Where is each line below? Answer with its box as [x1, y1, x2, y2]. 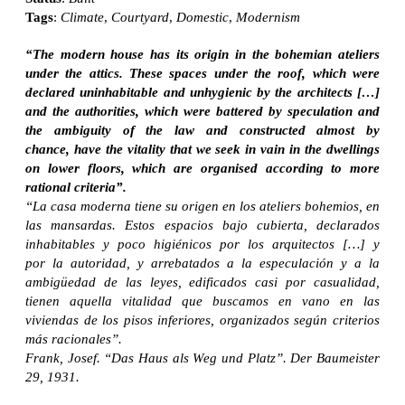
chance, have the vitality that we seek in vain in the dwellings [25, 141, 380, 156]
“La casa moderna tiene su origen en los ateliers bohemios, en [25, 198, 380, 213]
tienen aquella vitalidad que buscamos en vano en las [25, 293, 380, 308]
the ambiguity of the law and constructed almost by [25, 122, 380, 137]
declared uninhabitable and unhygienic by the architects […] [25, 84, 380, 99]
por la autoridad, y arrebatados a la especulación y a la [25, 255, 380, 270]
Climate [61, 9, 104, 24]
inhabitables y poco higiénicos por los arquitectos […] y [25, 236, 380, 251]
